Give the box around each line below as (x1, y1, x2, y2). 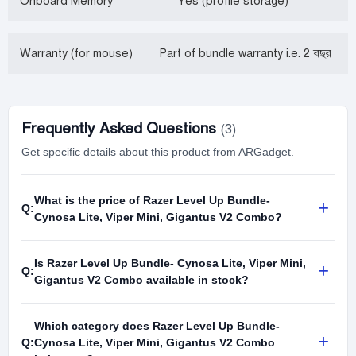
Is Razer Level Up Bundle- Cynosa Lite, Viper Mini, (34, 256, 306, 269)
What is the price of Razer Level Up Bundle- (34, 193, 270, 207)
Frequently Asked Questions (21, 118, 220, 137)
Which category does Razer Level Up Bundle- (34, 319, 280, 332)
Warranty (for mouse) (20, 45, 133, 60)
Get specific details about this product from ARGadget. (21, 145, 294, 158)
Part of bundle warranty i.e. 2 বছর (159, 45, 331, 60)
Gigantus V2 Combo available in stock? (34, 273, 249, 286)
